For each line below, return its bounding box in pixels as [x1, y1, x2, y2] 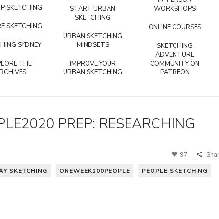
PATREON [160, 68, 190, 77]
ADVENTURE [155, 50, 194, 59]
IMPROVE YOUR [69, 59, 116, 68]
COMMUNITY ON [150, 59, 199, 68]
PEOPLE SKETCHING [142, 166, 208, 175]
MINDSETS [76, 41, 109, 49]
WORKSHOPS [154, 4, 196, 13]
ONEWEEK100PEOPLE [59, 166, 130, 175]
